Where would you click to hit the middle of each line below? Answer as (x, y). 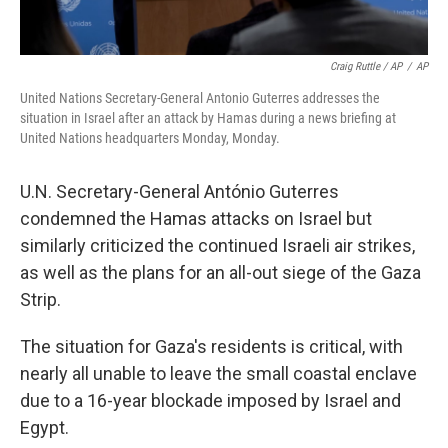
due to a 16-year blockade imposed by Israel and (210, 400)
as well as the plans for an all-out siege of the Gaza (220, 272)
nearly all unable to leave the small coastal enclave (218, 373)
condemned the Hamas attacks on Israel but (196, 218)
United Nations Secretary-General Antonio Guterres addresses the (200, 98)
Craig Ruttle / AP (366, 66)
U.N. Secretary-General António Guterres (179, 191)
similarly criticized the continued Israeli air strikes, (217, 245)
